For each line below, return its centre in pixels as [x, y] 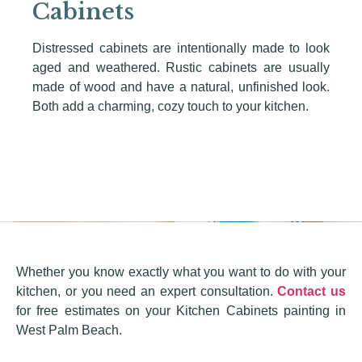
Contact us [311, 291]
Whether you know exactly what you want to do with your [181, 271]
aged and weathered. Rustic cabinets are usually [181, 67]
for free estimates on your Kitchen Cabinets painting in [181, 310]
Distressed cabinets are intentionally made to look [181, 48]
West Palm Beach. [69, 330]
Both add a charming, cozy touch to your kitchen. [170, 106]
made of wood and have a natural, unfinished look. [181, 86]
